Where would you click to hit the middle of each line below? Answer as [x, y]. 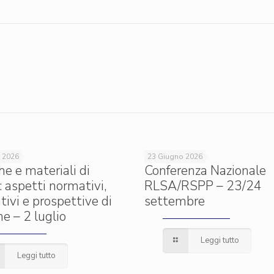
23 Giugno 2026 [175, 157]
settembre [175, 201]
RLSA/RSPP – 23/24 [203, 186]
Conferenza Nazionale [205, 171]
